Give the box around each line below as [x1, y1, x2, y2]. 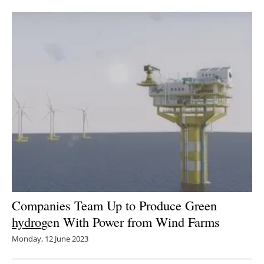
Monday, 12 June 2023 [12, 233, 88, 244]
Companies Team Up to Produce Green [12, 196, 217, 214]
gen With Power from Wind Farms [41, 213, 220, 230]
